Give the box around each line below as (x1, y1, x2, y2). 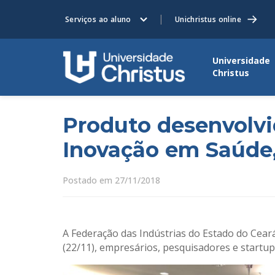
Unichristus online (174, 14, 242, 25)
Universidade (212, 55, 270, 67)
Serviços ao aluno (65, 14, 131, 25)
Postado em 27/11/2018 (63, 174, 160, 186)
